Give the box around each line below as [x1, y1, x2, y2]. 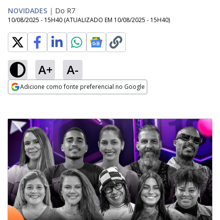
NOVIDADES [8, 6, 47, 15]
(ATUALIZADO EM [64, 16, 114, 24]
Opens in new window [8, 95, 88, 106]
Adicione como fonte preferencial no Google [20, 82, 145, 91]
